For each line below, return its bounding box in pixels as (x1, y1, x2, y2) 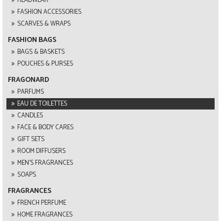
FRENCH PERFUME (17, 197, 66, 208)
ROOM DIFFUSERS (17, 146, 66, 156)
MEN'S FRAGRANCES (17, 157, 73, 168)
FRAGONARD (8, 74, 49, 86)
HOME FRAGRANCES (17, 209, 73, 220)
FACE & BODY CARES (17, 122, 74, 133)
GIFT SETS (17, 134, 44, 145)
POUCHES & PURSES (17, 58, 73, 69)
